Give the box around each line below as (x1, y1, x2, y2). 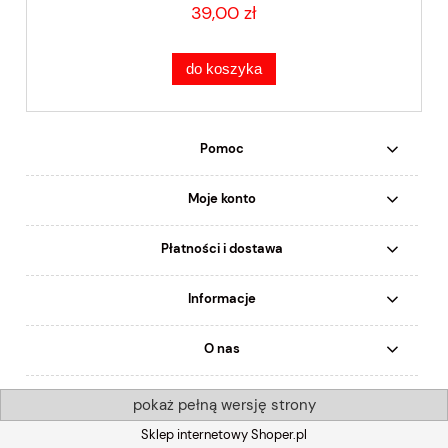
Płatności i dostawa (161, 239, 284, 257)
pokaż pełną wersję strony (132, 395, 316, 416)
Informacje (188, 289, 257, 307)
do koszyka (186, 60, 262, 78)
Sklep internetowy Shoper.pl (141, 426, 307, 444)
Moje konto (188, 189, 257, 207)
